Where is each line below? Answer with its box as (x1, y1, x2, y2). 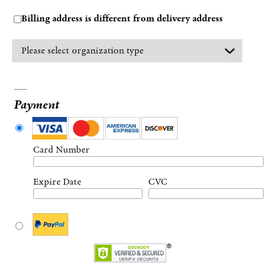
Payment (14, 97, 59, 112)
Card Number (33, 144, 90, 155)
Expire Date (33, 176, 81, 187)
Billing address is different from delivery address (21, 12, 223, 24)
